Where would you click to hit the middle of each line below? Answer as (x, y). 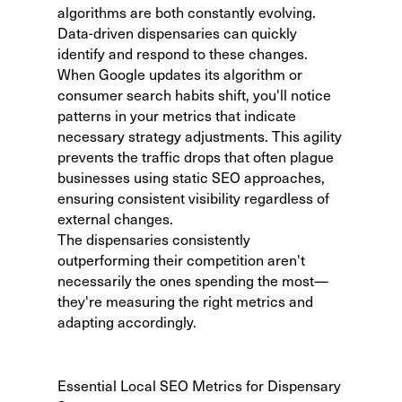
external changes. (115, 218)
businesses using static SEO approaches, (191, 177)
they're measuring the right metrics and (185, 301)
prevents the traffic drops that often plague (196, 156)
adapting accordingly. (127, 321)
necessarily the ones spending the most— (193, 280)
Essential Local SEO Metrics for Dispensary (199, 385)
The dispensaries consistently (154, 239)
